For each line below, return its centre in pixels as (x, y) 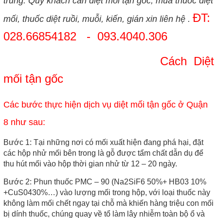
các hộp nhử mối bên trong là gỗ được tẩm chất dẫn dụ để (103, 153)
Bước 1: (17, 142)
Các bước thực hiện (43, 104)
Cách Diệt (109, 61)
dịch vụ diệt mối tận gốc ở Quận (145, 104)
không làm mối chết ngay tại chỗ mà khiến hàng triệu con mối (108, 203)
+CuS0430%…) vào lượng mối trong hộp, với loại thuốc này (107, 192)
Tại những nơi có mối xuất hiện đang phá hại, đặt (117, 142)
